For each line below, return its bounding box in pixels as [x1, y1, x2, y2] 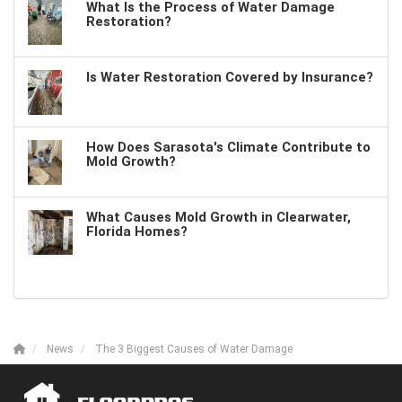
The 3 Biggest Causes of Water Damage [95, 343, 293, 356]
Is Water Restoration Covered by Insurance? [86, 69, 373, 86]
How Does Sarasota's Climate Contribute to [86, 139, 371, 156]
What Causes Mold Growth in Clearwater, [86, 209, 351, 226]
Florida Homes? [86, 223, 188, 240]
